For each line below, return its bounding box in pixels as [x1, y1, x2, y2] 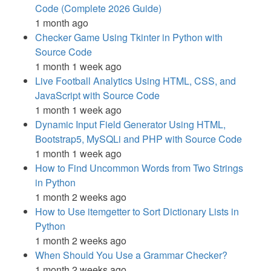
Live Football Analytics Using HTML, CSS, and [35, 74, 236, 88]
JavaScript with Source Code [35, 88, 160, 103]
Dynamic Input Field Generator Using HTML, [35, 117, 226, 132]
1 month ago [35, 16, 88, 30]
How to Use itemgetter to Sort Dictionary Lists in [35, 204, 239, 219]
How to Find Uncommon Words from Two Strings [35, 161, 243, 175]
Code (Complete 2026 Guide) [35, 1, 162, 16]
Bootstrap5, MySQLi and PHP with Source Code [35, 132, 242, 146]
